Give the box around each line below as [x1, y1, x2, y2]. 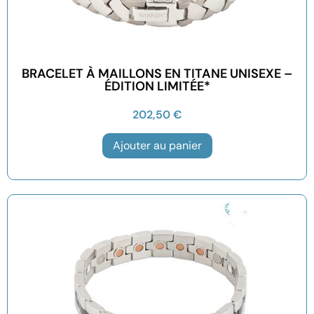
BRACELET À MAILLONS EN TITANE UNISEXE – [22, 64, 292, 82]
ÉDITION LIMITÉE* [104, 77, 210, 95]
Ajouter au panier [112, 137, 202, 153]
